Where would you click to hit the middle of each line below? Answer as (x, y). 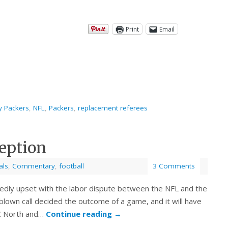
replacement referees (113, 108)
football (72, 166)
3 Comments (174, 166)
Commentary (34, 166)
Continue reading (80, 214)
